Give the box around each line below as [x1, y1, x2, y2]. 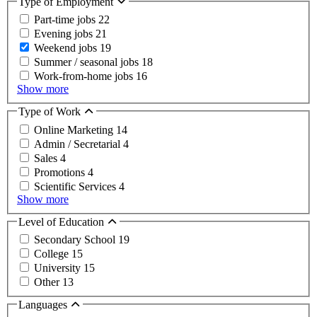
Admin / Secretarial [34, 137, 123, 150]
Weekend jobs [34, 42, 100, 54]
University [34, 262, 83, 275]
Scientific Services [34, 180, 119, 192]
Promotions [34, 166, 88, 178]
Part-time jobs [34, 13, 98, 26]
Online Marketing [34, 123, 116, 136]
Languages [18, 299, 70, 311]
